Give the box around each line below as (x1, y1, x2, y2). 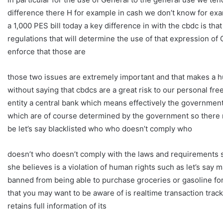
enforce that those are (7, 46, 86, 56)
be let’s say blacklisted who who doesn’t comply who (7, 123, 192, 133)
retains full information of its (7, 201, 107, 211)
